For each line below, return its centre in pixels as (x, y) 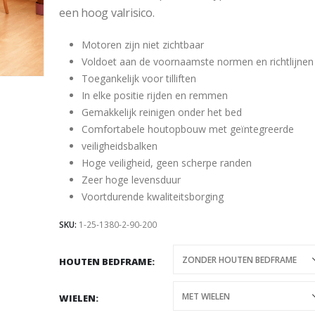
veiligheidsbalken (120, 146)
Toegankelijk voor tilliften (139, 78)
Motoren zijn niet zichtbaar (143, 44)
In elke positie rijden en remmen (155, 95)
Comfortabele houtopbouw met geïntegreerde (188, 129)
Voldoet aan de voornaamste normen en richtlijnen (198, 61)
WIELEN (77, 297)
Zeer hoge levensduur (131, 179)
